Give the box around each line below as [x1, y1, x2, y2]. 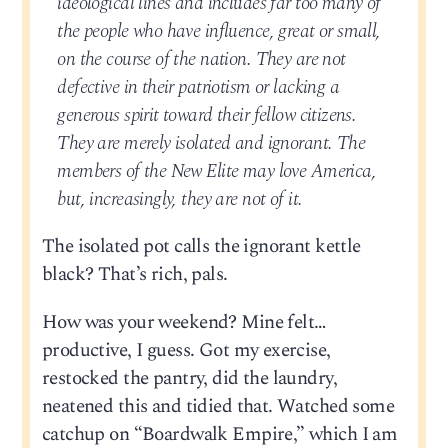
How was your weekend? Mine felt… [41, 307, 326, 337]
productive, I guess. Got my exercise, [41, 335, 331, 365]
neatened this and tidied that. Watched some [41, 391, 395, 421]
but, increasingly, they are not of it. [57, 185, 303, 215]
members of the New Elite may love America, [57, 157, 377, 187]
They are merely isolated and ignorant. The [57, 129, 366, 159]
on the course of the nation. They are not [57, 45, 346, 75]
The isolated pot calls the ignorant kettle [41, 232, 361, 262]
